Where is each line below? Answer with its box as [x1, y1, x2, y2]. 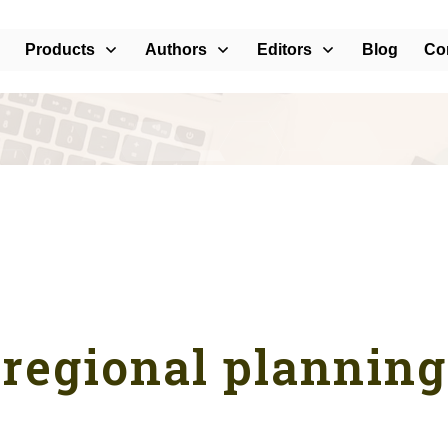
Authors [145, 41, 208, 59]
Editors [257, 41, 313, 59]
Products [25, 41, 96, 59]
